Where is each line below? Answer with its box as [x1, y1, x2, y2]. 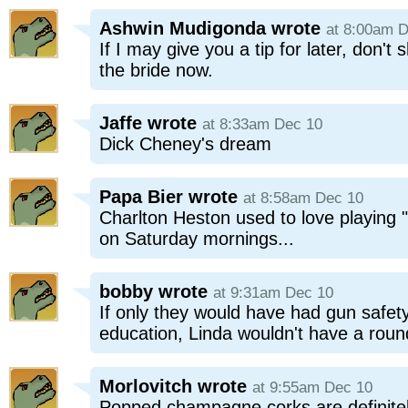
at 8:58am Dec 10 [243, 189, 363, 207]
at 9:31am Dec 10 [213, 284, 333, 301]
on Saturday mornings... [99, 229, 294, 249]
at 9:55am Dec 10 [252, 379, 372, 396]
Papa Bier [99, 187, 183, 207]
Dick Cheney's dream [99, 134, 271, 154]
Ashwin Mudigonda [99, 18, 266, 38]
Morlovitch [99, 376, 192, 396]
